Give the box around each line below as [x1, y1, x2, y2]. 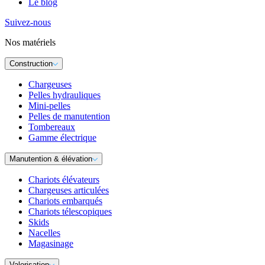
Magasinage [28, 238, 73, 249]
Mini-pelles [28, 101, 70, 111]
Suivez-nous [5, 17, 51, 28]
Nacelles [28, 228, 60, 238]
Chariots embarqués [28, 196, 102, 206]
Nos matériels [5, 37, 56, 48]
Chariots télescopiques [28, 206, 112, 217]
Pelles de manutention [28, 111, 110, 122]
